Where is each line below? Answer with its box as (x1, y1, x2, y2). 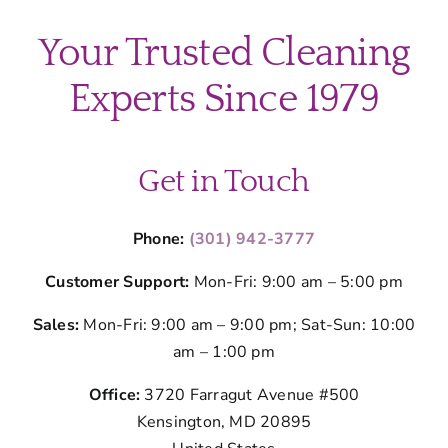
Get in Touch (138, 163, 310, 199)
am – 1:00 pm (173, 340, 275, 363)
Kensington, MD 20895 (136, 410, 312, 433)
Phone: (132, 227, 189, 250)
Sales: (32, 313, 80, 336)
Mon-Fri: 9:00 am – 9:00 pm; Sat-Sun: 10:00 (79, 313, 416, 336)
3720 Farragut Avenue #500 (144, 383, 360, 406)
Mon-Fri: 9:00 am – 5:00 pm (189, 270, 403, 293)
